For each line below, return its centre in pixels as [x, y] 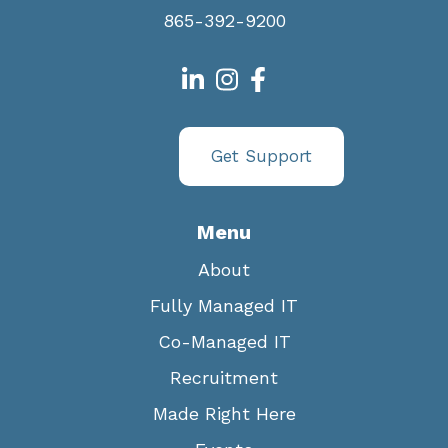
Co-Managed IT [224, 342]
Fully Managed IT [224, 306]
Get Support [261, 156]
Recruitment [224, 378]
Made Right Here [224, 414]
